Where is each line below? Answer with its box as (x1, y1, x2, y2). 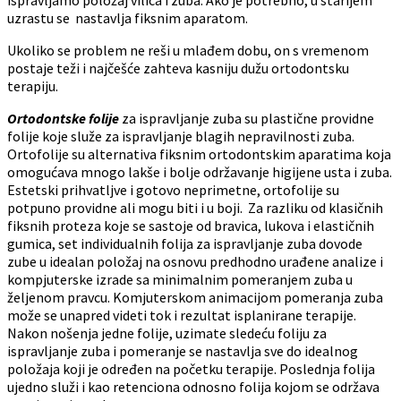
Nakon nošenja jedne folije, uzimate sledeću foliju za (7, 323, 327, 342)
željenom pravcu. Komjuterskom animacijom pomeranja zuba (7, 287, 383, 306)
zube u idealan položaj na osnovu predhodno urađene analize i (7, 252, 383, 270)
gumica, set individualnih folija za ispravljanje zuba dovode (7, 234, 363, 252)
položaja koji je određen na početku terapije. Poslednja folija (7, 359, 375, 378)
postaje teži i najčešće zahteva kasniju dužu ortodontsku (7, 58, 349, 77)
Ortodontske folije (7, 108, 119, 127)
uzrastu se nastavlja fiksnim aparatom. (7, 8, 248, 27)
